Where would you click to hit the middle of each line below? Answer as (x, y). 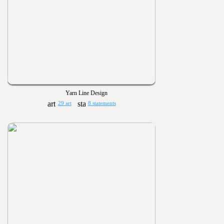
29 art (64, 103)
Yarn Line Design (86, 93)
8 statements (102, 103)
